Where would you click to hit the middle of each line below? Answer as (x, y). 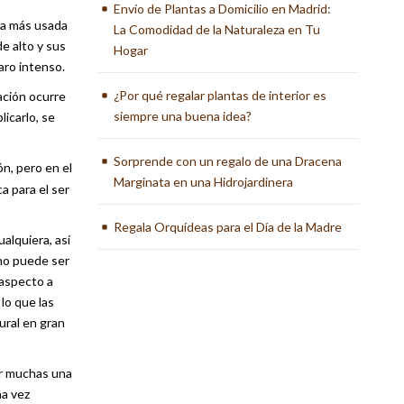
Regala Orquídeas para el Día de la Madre (228, 227)
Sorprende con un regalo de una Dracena (228, 161)
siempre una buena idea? (183, 116)
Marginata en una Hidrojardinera (204, 182)
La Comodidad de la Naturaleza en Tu (217, 29)
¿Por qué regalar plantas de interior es (220, 95)
